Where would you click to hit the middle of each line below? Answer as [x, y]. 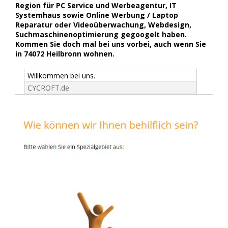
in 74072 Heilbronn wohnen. [65, 54]
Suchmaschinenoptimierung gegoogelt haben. [101, 35]
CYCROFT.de [48, 88]
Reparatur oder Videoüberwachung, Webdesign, [103, 25]
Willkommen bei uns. [61, 76]
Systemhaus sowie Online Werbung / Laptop [97, 15]
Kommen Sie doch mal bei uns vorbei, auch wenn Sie [111, 44]
